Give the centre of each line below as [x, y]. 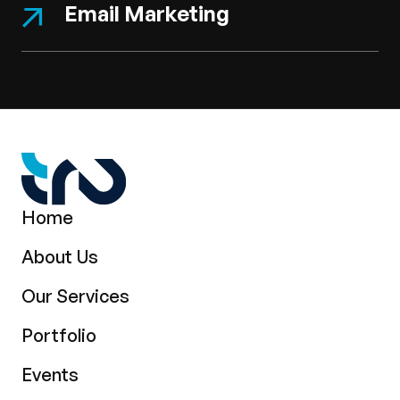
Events [50, 374]
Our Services [75, 296]
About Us [60, 256]
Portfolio [59, 335]
